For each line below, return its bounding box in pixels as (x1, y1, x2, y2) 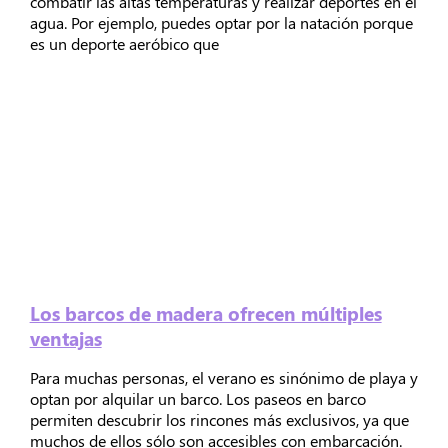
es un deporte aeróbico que (29, 32, 219, 54)
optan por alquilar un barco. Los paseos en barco (29, 387, 366, 409)
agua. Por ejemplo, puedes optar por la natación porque (29, 11, 413, 33)
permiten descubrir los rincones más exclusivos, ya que (29, 408, 409, 430)
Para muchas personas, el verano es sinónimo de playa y (29, 366, 418, 388)
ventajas (29, 325, 102, 351)
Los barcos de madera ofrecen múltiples (29, 300, 382, 326)
